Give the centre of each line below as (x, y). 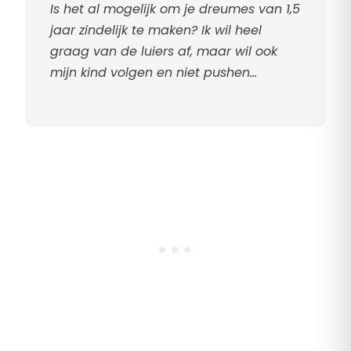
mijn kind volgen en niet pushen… (154, 73)
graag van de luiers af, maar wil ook (164, 52)
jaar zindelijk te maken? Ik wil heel (156, 31)
